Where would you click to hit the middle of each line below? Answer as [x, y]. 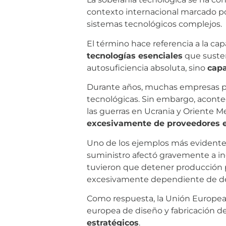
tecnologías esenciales [135, 55]
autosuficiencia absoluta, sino [147, 68]
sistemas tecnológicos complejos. [154, 24]
